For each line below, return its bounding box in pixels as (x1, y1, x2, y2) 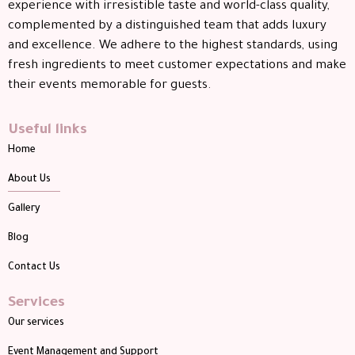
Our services (8, 318, 64, 330)
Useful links (8, 123, 87, 139)
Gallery (8, 204, 40, 216)
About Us (8, 174, 51, 186)
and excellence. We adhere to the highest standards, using (8, 40, 338, 53)
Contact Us (8, 262, 60, 274)
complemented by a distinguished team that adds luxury (8, 20, 326, 33)
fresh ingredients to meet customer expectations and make (8, 59, 346, 73)
